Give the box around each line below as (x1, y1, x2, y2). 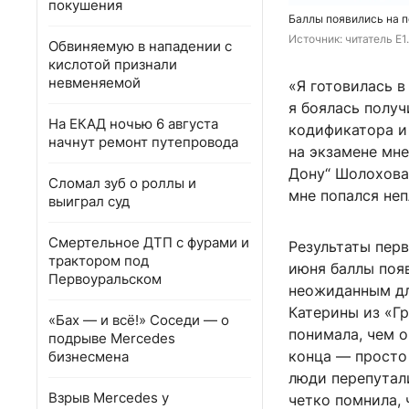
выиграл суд (48, 193, 130, 210)
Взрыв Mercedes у (48, 389, 169, 406)
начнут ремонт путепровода (48, 133, 238, 151)
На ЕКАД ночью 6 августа (48, 115, 218, 132)
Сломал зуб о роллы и (48, 174, 196, 192)
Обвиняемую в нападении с (48, 37, 232, 55)
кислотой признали (48, 56, 177, 73)
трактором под (48, 252, 149, 269)
